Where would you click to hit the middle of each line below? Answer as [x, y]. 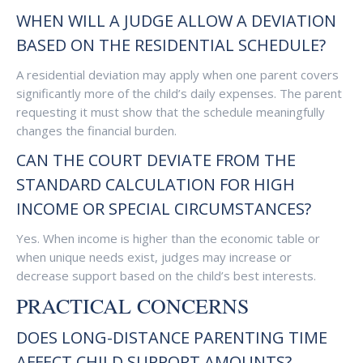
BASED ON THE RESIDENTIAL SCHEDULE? [171, 45]
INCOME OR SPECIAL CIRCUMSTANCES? [164, 209]
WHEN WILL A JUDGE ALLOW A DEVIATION [176, 21]
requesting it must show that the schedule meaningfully [171, 112]
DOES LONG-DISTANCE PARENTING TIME [172, 337]
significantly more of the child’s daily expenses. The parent [179, 93]
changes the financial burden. [96, 130]
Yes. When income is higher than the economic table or [168, 238]
